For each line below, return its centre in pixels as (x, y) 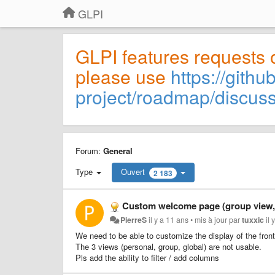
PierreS (134, 219)
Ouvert (133, 172)
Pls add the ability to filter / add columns (147, 257)
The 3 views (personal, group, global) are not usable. (168, 246)
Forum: (89, 151)
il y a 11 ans (169, 219)
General (118, 151)
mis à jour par (219, 219)
